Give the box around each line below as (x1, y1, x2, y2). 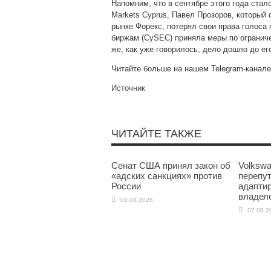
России (111, 181, 141, 191)
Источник (111, 83, 145, 93)
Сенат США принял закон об (111, 160, 230, 171)
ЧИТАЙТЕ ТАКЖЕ (111, 128, 201, 140)
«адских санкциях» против (111, 171, 222, 181)
